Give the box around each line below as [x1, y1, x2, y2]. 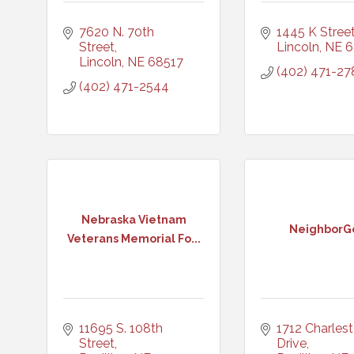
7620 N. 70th [79, 24, 154, 40]
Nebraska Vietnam [81, 213, 186, 226]
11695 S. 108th [79, 321, 163, 336]
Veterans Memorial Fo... [66, 232, 201, 245]
